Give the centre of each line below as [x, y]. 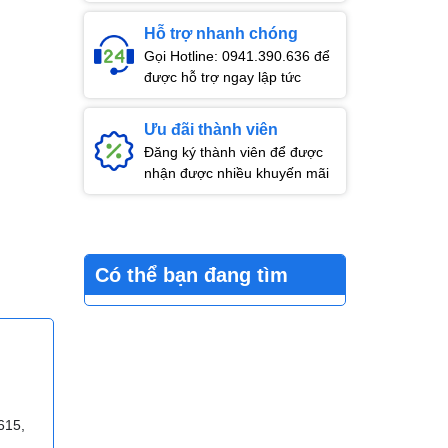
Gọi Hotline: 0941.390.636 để [236, 55]
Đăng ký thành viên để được [233, 151]
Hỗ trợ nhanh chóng [220, 33]
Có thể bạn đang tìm [191, 274]
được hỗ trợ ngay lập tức [222, 76]
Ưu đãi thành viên [210, 129]
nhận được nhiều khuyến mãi [236, 172]
